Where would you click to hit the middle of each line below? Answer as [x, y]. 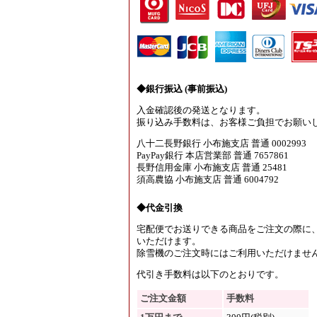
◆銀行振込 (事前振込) [182, 89]
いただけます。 [169, 241]
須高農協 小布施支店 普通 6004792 [208, 179]
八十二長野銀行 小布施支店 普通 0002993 [221, 143]
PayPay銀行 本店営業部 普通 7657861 [213, 155]
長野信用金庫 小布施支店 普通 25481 [212, 167]
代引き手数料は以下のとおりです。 [210, 274]
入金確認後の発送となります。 [201, 110]
